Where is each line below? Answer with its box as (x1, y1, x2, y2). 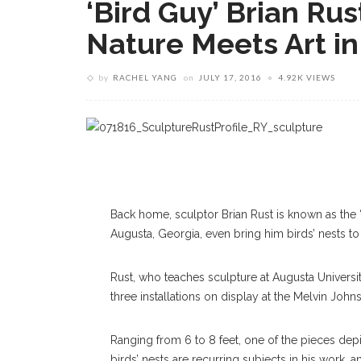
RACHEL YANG (113, 73, 177, 82)
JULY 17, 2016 (198, 73, 262, 82)
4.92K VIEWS (278, 73, 335, 82)
